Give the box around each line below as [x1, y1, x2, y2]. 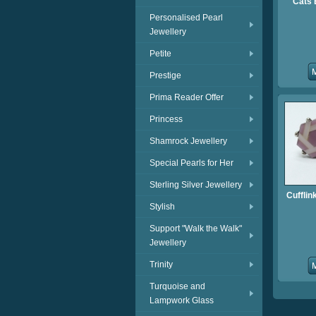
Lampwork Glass [150, 296, 214, 305]
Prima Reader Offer [150, 92, 224, 102]
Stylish [150, 202, 175, 212]
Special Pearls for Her [150, 158, 233, 168]
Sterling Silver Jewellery [150, 180, 242, 190]
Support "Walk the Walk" [150, 224, 242, 233]
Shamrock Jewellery [150, 136, 227, 146]
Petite [150, 49, 171, 59]
